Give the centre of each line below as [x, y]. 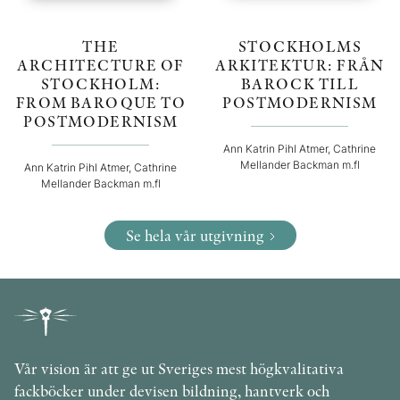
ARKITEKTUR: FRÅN [300, 65]
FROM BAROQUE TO [100, 103]
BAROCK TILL [300, 84]
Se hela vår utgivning [195, 236]
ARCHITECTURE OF [100, 65]
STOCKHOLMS [300, 46]
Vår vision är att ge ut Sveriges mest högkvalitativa [179, 368]
